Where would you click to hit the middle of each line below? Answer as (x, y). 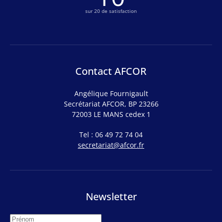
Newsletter (111, 197)
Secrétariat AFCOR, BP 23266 (111, 104)
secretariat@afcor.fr (111, 145)
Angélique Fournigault (111, 94)
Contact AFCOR (111, 71)
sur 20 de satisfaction (111, 11)
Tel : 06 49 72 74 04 (111, 135)
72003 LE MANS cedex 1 (111, 114)
